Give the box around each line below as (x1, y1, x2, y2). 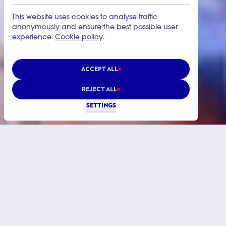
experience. (12, 34, 55, 41)
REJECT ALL (82, 85, 117, 93)
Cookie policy (55, 34, 102, 41)
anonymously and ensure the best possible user (12, 24, 178, 31)
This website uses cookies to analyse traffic (12, 14, 157, 21)
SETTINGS (86, 101, 116, 109)
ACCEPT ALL (81, 65, 118, 73)
